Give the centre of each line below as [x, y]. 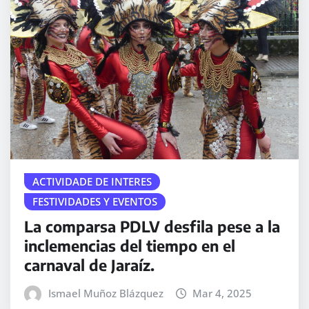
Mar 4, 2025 [222, 293]
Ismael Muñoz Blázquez [106, 293]
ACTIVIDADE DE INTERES [92, 181]
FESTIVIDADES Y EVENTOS [95, 201]
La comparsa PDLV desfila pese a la [152, 227]
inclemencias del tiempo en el [130, 246]
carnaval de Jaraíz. [89, 265]
